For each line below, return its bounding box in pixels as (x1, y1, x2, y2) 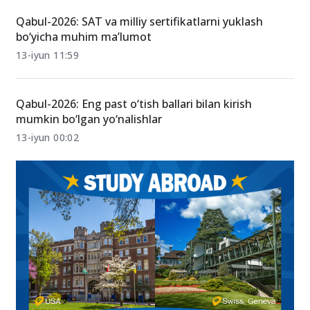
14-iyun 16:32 (16, 13, 80, 27)
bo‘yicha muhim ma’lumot (16, 76, 152, 92)
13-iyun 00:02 (16, 178, 80, 192)
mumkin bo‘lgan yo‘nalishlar (16, 158, 162, 174)
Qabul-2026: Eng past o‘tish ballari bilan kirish (16, 143, 252, 159)
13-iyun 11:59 (16, 95, 80, 109)
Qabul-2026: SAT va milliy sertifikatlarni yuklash (16, 61, 263, 77)
